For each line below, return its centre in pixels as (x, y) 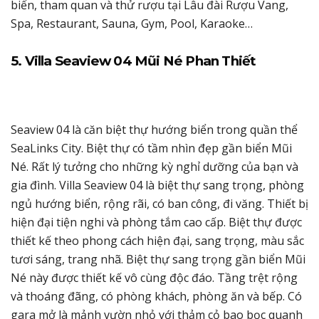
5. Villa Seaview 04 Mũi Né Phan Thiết (134, 61)
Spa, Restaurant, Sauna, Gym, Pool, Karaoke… (132, 23)
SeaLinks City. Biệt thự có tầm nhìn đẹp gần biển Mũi (151, 148)
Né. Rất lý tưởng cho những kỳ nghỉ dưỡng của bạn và (155, 166)
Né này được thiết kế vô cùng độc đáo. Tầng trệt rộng (154, 277)
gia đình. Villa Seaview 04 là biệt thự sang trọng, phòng (157, 185)
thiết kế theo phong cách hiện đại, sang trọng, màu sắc (157, 240)
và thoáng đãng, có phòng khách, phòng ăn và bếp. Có (156, 296)
